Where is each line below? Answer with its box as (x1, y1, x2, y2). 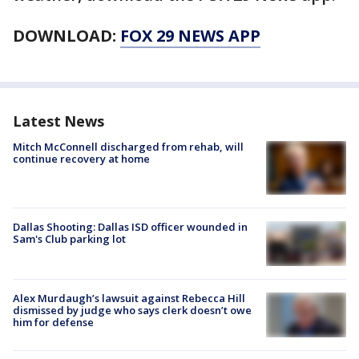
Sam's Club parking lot (13, 231, 126, 246)
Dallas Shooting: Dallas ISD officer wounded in (13, 219, 248, 234)
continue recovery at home (13, 151, 150, 167)
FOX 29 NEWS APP (120, 25, 260, 47)
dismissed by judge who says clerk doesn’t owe (13, 303, 252, 318)
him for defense (13, 315, 94, 330)
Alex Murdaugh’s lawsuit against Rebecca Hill (13, 291, 245, 306)
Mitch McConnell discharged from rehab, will (13, 139, 244, 155)
